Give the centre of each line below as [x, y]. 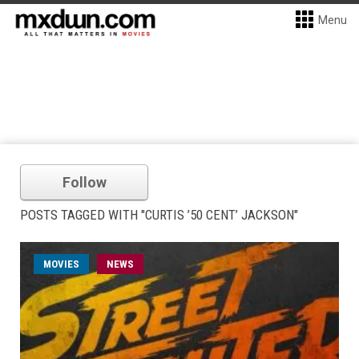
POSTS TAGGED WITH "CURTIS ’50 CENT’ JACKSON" [159, 215]
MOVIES [61, 264]
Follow [84, 182]
